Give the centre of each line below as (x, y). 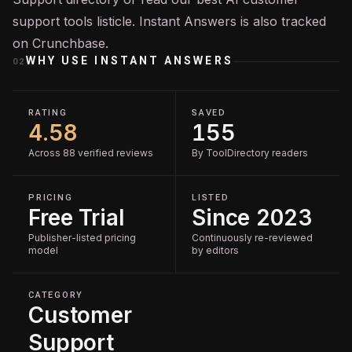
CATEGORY (56, 295)
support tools (53, 21)
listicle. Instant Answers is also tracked (209, 21)
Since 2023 (252, 218)
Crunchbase (69, 43)
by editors (215, 250)
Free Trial (77, 218)
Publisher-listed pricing (82, 238)
